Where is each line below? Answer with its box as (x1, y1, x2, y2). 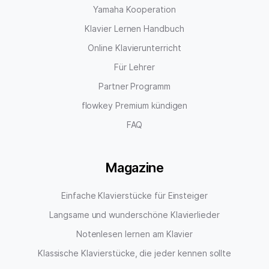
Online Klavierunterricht (88, 42, 181, 53)
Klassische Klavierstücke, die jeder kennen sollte (37, 247, 232, 258)
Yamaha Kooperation (93, 4, 176, 14)
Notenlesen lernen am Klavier (76, 228, 193, 239)
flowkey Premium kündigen (81, 100, 188, 110)
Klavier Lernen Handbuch (85, 23, 184, 34)
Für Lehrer (114, 61, 155, 72)
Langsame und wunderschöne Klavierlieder (49, 209, 220, 220)
